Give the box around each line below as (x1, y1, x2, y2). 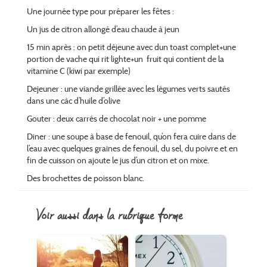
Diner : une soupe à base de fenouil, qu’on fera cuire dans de (27, 131, 236, 142)
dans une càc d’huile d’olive (27, 95, 120, 107)
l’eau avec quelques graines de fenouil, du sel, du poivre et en (27, 143, 238, 154)
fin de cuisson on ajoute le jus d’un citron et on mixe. (27, 155, 209, 166)
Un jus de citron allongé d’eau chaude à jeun (27, 24, 179, 35)
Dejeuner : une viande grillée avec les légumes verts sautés (27, 83, 230, 95)
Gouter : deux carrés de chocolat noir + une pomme (27, 113, 206, 125)
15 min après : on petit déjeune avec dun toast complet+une (27, 42, 236, 53)
